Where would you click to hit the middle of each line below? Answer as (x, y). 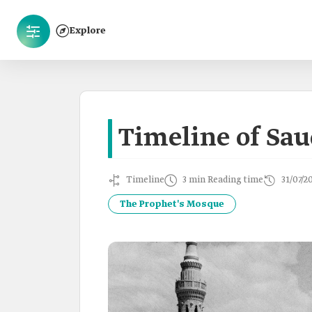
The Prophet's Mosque (172, 204)
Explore (88, 31)
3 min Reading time (223, 180)
